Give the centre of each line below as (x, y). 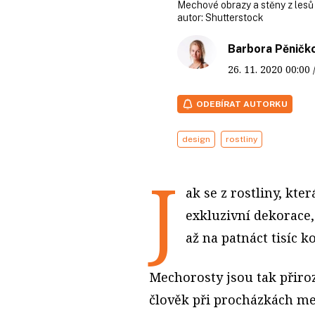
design (196, 139)
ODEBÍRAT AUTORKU (242, 104)
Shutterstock (234, 17)
